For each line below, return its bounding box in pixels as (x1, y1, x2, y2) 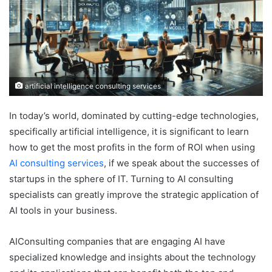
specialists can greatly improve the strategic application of (9, 189, 259, 201)
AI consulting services (9, 157, 104, 169)
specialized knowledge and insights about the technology (9, 251, 256, 263)
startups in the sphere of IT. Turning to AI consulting (9, 173, 233, 185)
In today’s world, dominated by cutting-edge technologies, (9, 110, 259, 122)
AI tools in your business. (9, 205, 117, 217)
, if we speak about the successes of (104, 157, 259, 169)
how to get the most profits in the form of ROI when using (9, 141, 255, 154)
